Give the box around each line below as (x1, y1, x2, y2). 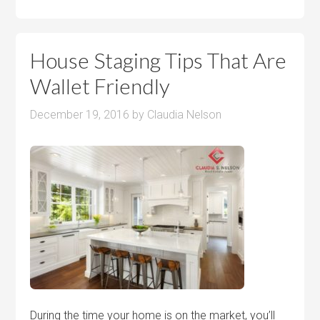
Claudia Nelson (147, 108, 222, 121)
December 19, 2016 (30, 108, 130, 121)
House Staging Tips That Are (30, 47, 287, 73)
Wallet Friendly (30, 73, 171, 99)
